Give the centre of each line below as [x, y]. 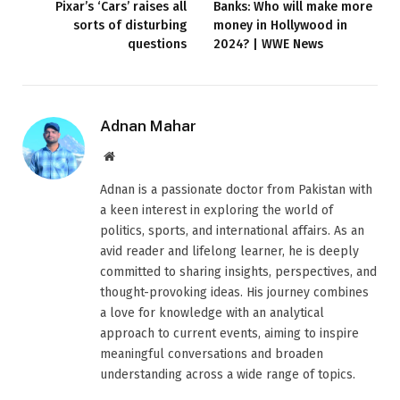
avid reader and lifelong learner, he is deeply [229, 251]
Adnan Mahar [148, 125]
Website [133, 155]
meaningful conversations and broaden [212, 354]
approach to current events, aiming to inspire [229, 333]
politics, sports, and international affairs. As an [232, 230]
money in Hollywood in [280, 25]
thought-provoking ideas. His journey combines [234, 292]
